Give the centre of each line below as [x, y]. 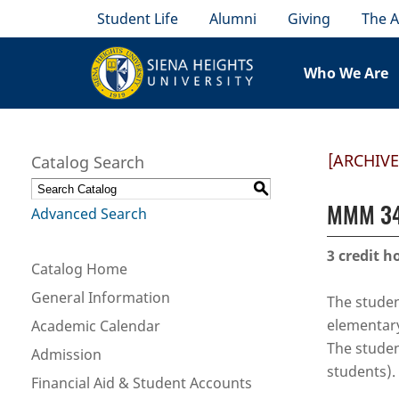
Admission [66, 354]
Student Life [138, 19]
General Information [101, 297]
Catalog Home [79, 269]
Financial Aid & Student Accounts [142, 383]
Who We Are [346, 73]
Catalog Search [88, 162]
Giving [309, 19]
